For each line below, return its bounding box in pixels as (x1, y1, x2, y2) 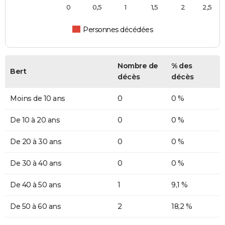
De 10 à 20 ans (10, 115, 60, 125)
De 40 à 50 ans (10, 180, 61, 189)
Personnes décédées (83, 25, 153, 34)
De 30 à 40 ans (10, 158, 61, 168)
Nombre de (118, 61, 158, 70)
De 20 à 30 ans (10, 137, 61, 146)
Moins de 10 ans (10, 93, 65, 103)
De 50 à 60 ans (10, 201, 61, 211)
